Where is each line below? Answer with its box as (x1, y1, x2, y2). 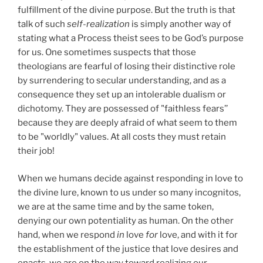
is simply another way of (131, 19, 231, 30)
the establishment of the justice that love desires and (18, 243, 238, 254)
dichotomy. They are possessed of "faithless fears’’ (18, 103, 228, 114)
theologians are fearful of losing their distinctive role (18, 61, 235, 72)
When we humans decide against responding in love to (18, 173, 243, 184)
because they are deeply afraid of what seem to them (18, 117, 237, 129)
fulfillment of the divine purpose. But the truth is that (18, 5, 235, 16)
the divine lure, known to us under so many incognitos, (18, 187, 241, 198)
